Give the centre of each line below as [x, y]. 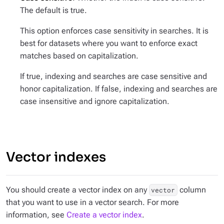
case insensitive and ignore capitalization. [95, 101]
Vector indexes [56, 157]
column [191, 190]
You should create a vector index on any [77, 190]
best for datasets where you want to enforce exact [109, 43]
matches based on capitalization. [79, 56]
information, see [36, 215]
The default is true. [53, 10]
